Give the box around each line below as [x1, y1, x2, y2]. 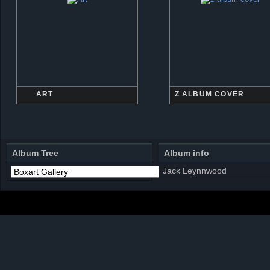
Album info [164, 148, 209, 159]
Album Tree [12, 148, 58, 159]
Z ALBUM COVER [174, 90, 245, 98]
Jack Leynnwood [163, 166, 227, 176]
